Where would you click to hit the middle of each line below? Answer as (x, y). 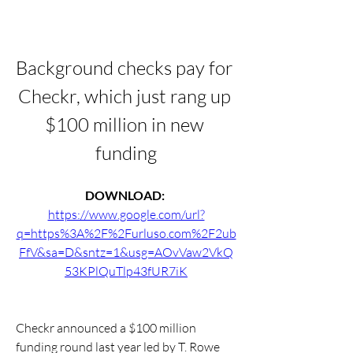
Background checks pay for (124, 68)
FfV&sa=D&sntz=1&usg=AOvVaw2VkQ (126, 252)
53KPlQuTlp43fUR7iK (126, 271)
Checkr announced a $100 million (106, 328)
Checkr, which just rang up (124, 96)
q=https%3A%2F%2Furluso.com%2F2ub (126, 233)
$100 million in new (124, 124)
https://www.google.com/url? (126, 214)
